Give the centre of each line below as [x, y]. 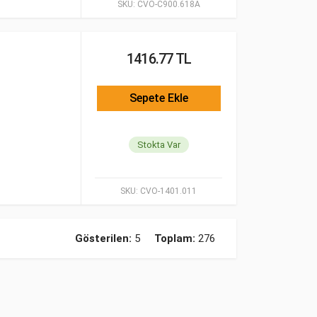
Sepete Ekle [159, 98]
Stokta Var [159, 145]
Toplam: [175, 238]
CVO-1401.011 [167, 191]
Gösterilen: [103, 238]
